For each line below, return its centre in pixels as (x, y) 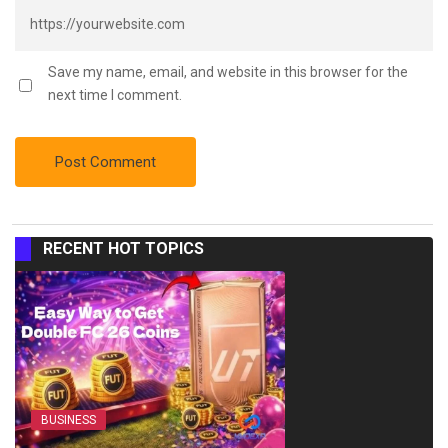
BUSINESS (68, 420)
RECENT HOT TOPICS (123, 249)
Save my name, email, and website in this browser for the (228, 72)
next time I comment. (115, 95)
